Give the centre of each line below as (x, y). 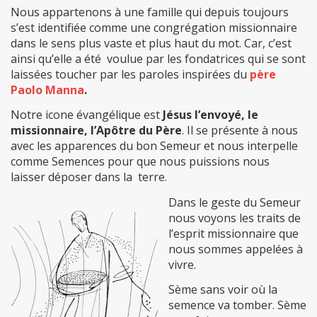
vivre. (182, 264)
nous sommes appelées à (236, 249)
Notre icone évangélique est (85, 115)
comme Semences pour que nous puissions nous (140, 162)
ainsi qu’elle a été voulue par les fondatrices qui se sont (158, 58)
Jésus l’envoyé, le (209, 115)
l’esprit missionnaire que (234, 233)
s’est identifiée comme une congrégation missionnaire (154, 27)
